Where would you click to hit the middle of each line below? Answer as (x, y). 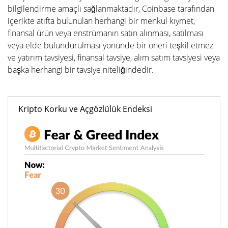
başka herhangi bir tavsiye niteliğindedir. (81, 70)
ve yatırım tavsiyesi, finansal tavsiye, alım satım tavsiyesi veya (114, 58)
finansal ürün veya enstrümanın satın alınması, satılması (106, 33)
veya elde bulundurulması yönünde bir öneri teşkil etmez (110, 45)
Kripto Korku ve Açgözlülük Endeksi (85, 109)
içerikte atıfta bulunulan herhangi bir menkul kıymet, (101, 21)
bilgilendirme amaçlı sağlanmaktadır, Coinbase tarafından (111, 9)
